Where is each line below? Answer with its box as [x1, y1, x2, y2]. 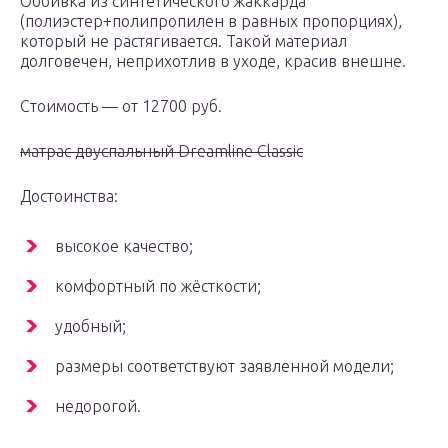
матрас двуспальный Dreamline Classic [20, 142, 303, 161]
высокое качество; [55, 237, 193, 256]
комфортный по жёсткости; [55, 277, 261, 296]
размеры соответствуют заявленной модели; [55, 357, 394, 376]
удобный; [55, 317, 126, 336]
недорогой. [55, 397, 141, 416]
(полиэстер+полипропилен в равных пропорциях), [20, 12, 402, 31]
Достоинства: [20, 187, 118, 206]
